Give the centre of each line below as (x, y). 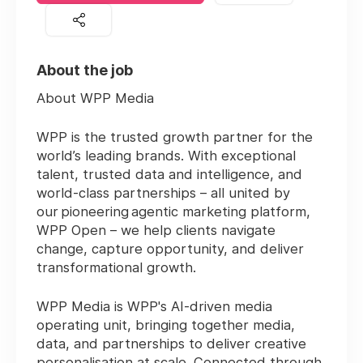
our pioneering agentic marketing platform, (173, 212)
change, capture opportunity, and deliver (170, 249)
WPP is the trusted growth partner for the (175, 137)
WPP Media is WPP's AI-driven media (154, 307)
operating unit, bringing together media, (166, 325)
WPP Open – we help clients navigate (156, 231)
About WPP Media (95, 98)
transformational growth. (116, 268)
